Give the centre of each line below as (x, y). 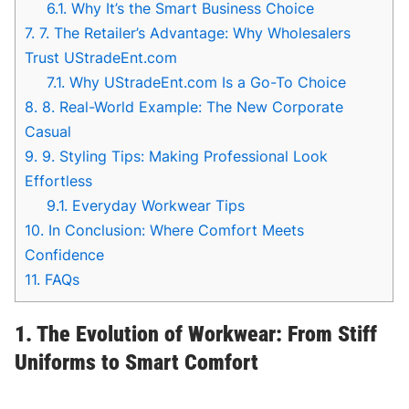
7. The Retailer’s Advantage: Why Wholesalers (193, 32)
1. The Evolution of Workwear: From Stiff (196, 334)
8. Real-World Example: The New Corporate (191, 106)
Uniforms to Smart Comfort (137, 362)
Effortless (59, 180)
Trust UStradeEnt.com (101, 57)
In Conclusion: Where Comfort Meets (174, 230)
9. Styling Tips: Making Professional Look (183, 156)
